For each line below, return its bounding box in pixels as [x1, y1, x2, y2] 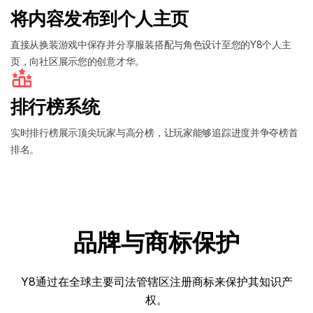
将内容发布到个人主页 [10, 7, 189, 31]
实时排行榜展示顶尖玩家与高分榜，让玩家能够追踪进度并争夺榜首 [10, 126, 298, 138]
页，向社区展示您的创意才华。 [10, 55, 145, 67]
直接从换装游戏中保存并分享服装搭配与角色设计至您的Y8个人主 [10, 38, 291, 50]
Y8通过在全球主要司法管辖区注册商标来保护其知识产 [20, 275, 293, 289]
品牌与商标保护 [73, 227, 240, 259]
